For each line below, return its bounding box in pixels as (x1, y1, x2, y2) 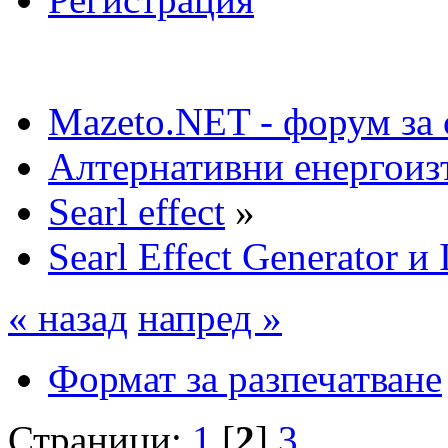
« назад (8, 295, 128, 339)
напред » (138, 295, 282, 339)
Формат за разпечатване (48, 356, 442, 400)
